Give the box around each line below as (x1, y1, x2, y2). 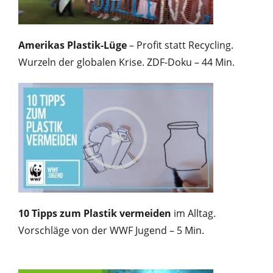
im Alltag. (171, 206, 216, 220)
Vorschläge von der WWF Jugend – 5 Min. (18, 223, 204, 237)
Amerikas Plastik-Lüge (18, 38, 127, 52)
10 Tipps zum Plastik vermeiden (18, 206, 171, 220)
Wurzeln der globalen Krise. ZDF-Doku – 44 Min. (18, 55, 235, 69)
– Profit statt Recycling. (127, 38, 233, 52)
